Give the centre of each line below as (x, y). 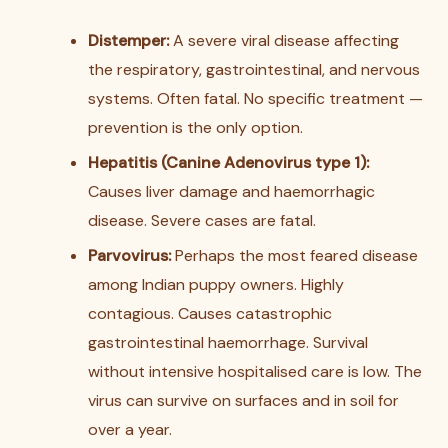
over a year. (130, 429)
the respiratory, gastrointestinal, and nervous (254, 69)
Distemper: (128, 40)
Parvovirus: (129, 255)
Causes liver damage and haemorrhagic (231, 191)
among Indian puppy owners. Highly (216, 284)
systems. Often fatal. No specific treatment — (255, 98)
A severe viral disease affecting (284, 40)
